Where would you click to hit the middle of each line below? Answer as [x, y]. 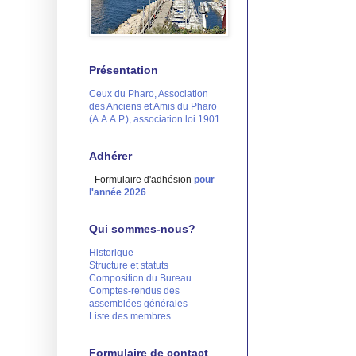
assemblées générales [138, 303]
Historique [111, 252]
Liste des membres [130, 316]
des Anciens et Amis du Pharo [153, 106]
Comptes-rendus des [134, 290]
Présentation [124, 70]
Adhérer [110, 155]
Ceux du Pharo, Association [149, 93]
